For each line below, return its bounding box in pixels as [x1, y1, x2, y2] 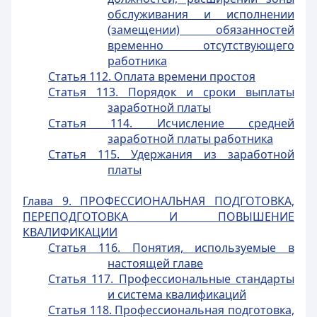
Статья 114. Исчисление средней [48, 115, 294, 131]
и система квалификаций [108, 287, 246, 302]
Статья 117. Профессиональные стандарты [48, 271, 294, 287]
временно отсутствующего [108, 38, 294, 53]
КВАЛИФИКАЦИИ [23, 224, 117, 240]
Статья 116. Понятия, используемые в [48, 240, 294, 255]
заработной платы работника [108, 131, 273, 146]
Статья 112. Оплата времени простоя [48, 69, 255, 84]
